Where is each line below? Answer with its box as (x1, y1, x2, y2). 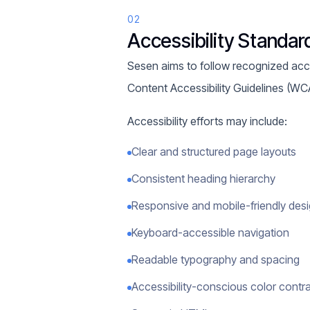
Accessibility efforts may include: (127, 114, 287, 128)
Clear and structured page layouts (131, 145, 296, 158)
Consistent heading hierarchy (131, 172, 275, 185)
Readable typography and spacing (131, 253, 300, 266)
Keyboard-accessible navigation (131, 226, 289, 239)
